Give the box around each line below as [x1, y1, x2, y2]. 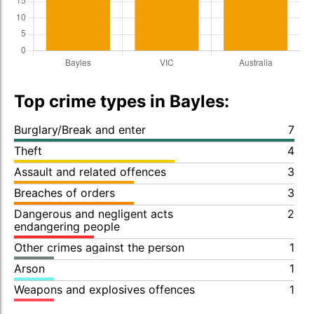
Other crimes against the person [14, 240, 184, 254]
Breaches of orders [14, 186, 115, 200]
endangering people [14, 219, 120, 233]
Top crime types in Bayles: [14, 91, 229, 111]
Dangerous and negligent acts [14, 207, 173, 221]
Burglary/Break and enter [14, 123, 146, 137]
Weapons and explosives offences [14, 282, 195, 296]
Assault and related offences [14, 165, 166, 179]
